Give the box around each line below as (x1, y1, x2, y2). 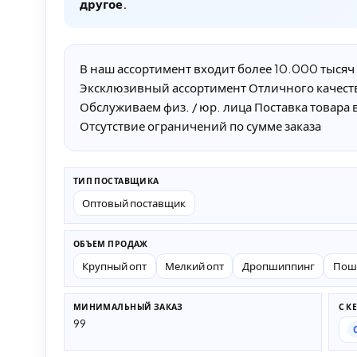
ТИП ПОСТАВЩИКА (73, 175, 159, 186)
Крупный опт (82, 259, 147, 273)
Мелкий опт (164, 259, 224, 273)
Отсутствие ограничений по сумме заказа (79, 118, 321, 134)
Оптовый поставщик (82, 196, 186, 210)
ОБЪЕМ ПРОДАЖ (73, 238, 148, 249)
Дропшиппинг (241, 259, 315, 273)
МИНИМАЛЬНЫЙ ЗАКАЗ (73, 301, 183, 312)
